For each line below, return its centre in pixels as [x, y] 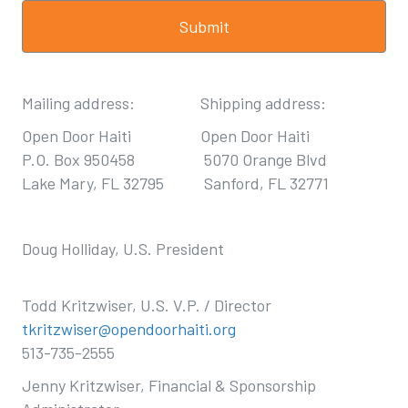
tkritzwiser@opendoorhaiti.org [129, 329]
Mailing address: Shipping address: [174, 103]
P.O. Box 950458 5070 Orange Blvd [174, 159]
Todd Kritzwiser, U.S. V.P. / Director [147, 305]
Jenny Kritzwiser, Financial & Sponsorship [169, 385]
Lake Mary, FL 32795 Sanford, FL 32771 [175, 183]
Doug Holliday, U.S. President [123, 249]
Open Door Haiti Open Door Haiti [166, 136]
